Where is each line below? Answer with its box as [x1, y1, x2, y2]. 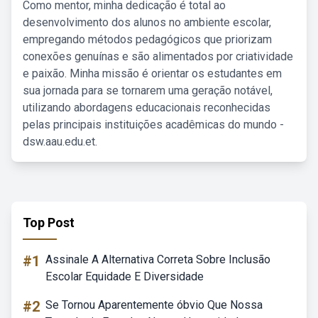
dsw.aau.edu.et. [23, 135, 97, 148]
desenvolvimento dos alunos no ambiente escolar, [23, 16, 271, 29]
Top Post [23, 215, 75, 230]
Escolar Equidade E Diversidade [45, 270, 204, 283]
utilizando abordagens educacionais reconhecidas [23, 101, 270, 114]
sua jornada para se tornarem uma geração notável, [23, 84, 273, 97]
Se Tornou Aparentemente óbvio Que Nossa [45, 298, 263, 312]
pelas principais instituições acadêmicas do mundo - [23, 118, 284, 131]
